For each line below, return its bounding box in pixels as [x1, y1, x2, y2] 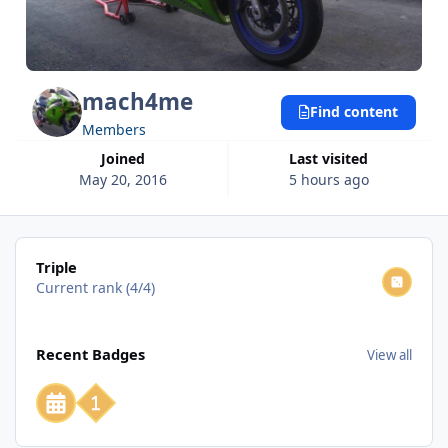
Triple [35, 256, 77, 277]
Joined [106, 148, 146, 168]
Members [82, 119, 147, 139]
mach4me [82, 85, 194, 117]
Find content [309, 102, 398, 122]
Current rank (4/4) [35, 277, 155, 297]
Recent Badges [35, 344, 145, 365]
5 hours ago [288, 169, 369, 189]
